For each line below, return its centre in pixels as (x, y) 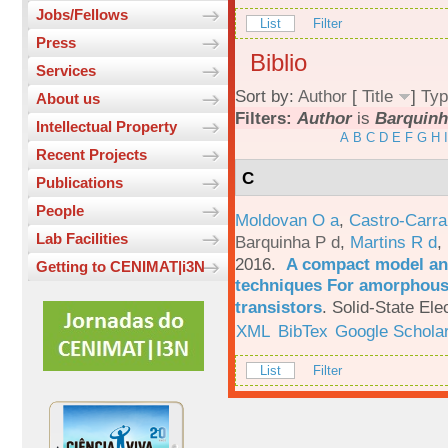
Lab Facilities (82, 239)
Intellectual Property (106, 127)
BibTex (302, 330)
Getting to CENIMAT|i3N (120, 267)
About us (68, 99)
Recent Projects (91, 155)
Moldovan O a (287, 219)
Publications (79, 183)
